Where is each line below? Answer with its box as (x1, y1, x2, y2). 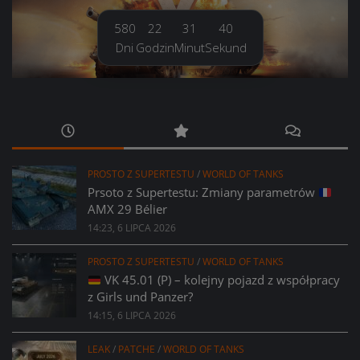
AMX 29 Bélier (88, 201, 167, 218)
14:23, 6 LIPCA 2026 (88, 221, 176, 235)
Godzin (135, 39, 174, 56)
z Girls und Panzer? (88, 288, 193, 305)
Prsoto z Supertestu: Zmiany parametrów (88, 184, 318, 201)
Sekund (204, 39, 247, 56)
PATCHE (118, 342, 155, 357)
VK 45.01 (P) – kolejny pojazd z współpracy (101, 272, 341, 288)
